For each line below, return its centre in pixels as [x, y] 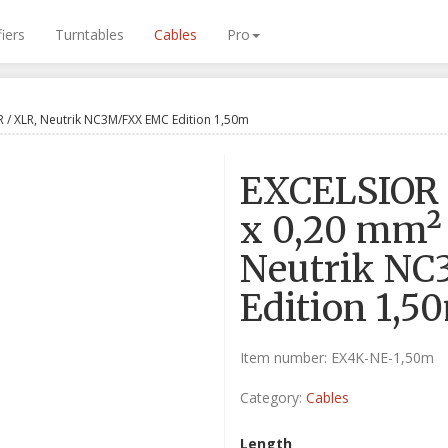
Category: [273, 397]
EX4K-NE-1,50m [382, 357]
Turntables [89, 34]
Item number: [285, 357]
